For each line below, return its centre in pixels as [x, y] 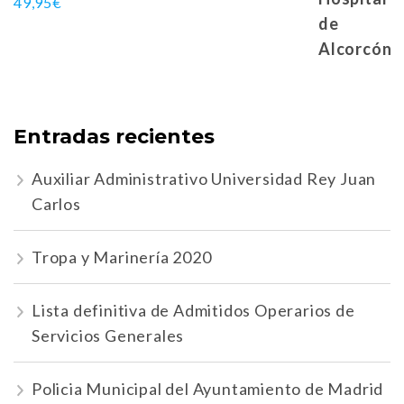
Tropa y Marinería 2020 [122, 257]
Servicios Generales [108, 336]
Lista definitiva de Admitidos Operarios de [193, 311]
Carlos [56, 204]
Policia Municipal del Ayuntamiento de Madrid [208, 389]
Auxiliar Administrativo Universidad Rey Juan [204, 179]
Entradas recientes [114, 136]
